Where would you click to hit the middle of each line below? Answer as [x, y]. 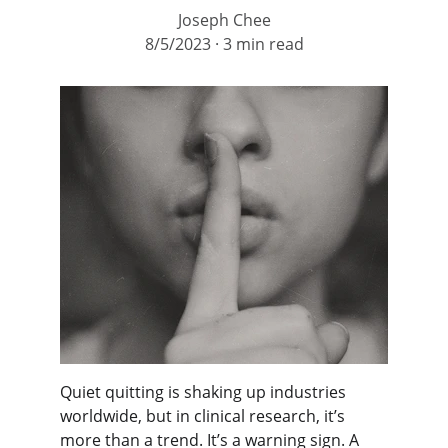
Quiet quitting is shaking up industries [205, 392]
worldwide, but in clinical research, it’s [204, 416]
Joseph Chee [224, 20]
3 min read [263, 44]
